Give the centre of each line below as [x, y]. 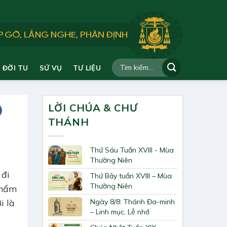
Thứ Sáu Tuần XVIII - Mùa [132, 150]
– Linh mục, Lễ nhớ [120, 212]
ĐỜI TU [15, 68]
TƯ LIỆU [87, 68]
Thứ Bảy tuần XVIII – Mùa [131, 176]
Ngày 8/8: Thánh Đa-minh [133, 202]
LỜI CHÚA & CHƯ [93, 108]
